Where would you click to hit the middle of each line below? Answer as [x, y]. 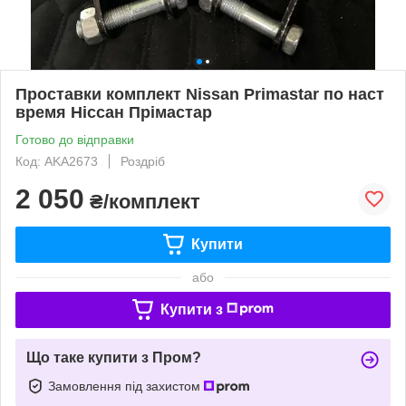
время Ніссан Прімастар [114, 112]
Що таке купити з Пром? [114, 357]
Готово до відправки [75, 139]
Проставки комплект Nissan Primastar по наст [200, 94]
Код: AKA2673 [57, 161]
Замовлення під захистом [126, 386]
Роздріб [143, 161]
